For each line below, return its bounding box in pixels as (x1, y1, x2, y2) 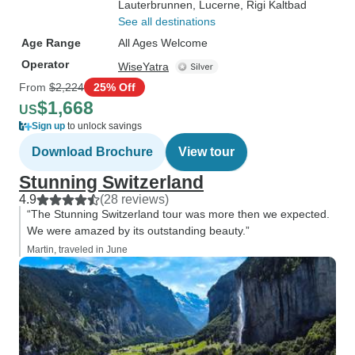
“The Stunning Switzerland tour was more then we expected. (27, 208, 330, 220)
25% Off (94, 80, 136, 94)
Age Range (21, 36, 81, 49)
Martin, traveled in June (27, 244, 128, 255)
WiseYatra (118, 60, 169, 73)
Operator (21, 58, 69, 71)
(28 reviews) (100, 193, 169, 206)
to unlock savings (65, 120, 142, 132)
